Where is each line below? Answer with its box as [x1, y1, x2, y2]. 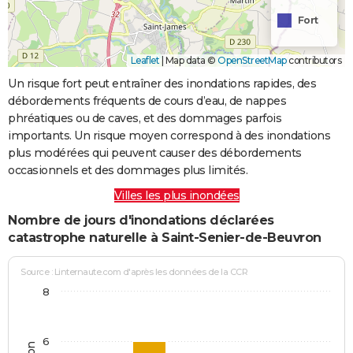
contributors [286, 54, 341, 66]
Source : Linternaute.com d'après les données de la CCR [20, 266, 248, 278]
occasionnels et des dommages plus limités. [8, 162, 247, 177]
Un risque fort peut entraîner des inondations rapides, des [8, 76, 316, 91]
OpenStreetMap [217, 54, 287, 66]
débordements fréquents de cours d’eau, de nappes [8, 93, 286, 108]
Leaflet [130, 54, 159, 66]
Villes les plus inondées [113, 188, 240, 203]
